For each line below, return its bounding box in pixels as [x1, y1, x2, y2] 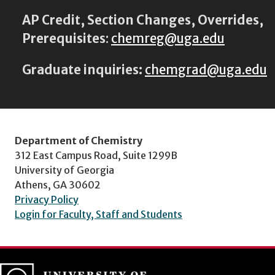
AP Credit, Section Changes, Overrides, [22, 12, 263, 29]
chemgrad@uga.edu [145, 61, 267, 78]
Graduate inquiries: [22, 61, 145, 78]
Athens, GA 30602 [15, 178, 101, 191]
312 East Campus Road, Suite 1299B [15, 149, 177, 161]
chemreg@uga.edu [111, 31, 225, 47]
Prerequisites [22, 31, 106, 47]
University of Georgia [15, 163, 114, 176]
